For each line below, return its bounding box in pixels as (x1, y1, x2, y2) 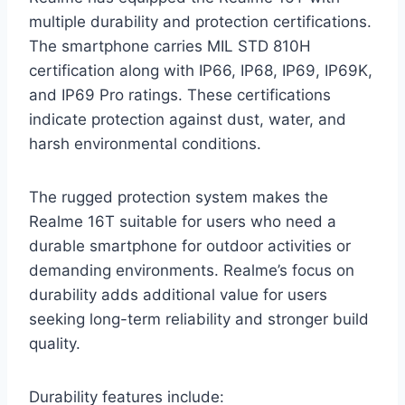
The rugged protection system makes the (29, 187, 328, 206)
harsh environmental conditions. (29, 134, 261, 153)
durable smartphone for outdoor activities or (29, 236, 351, 255)
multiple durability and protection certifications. (29, 12, 372, 31)
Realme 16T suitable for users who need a (29, 212, 336, 231)
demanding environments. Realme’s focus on (29, 260, 354, 279)
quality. (29, 334, 80, 353)
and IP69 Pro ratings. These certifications (29, 85, 331, 104)
